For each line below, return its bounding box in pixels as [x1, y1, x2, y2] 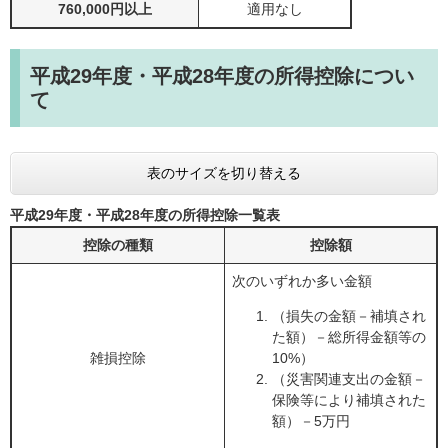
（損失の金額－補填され [272, 308, 426, 325]
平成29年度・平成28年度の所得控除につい [30, 65, 414, 88]
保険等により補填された [272, 392, 426, 409]
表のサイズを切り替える [147, 165, 301, 182]
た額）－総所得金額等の [272, 329, 426, 346]
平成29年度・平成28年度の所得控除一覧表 [10, 207, 280, 224]
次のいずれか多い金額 [232, 273, 372, 290]
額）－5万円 [272, 413, 350, 430]
